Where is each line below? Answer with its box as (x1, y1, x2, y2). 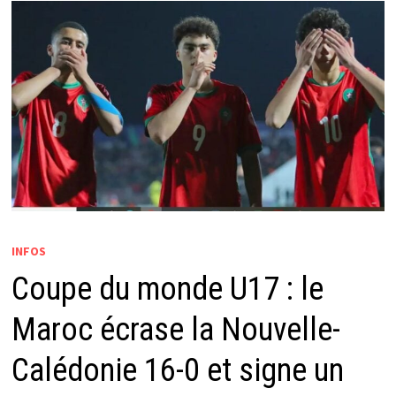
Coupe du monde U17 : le (11, 270, 324, 308)
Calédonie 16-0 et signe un (11, 352, 344, 390)
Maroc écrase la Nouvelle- (11, 311, 340, 349)
